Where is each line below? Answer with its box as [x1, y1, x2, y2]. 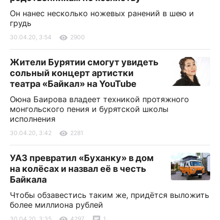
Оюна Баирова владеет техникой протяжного [10, 94, 189, 105]
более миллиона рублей [10, 200, 103, 210]
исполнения [10, 114, 55, 124]
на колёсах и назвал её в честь [10, 164, 146, 174]
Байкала [10, 174, 47, 185]
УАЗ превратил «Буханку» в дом [10, 153, 154, 164]
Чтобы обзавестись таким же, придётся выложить [10, 190, 209, 200]
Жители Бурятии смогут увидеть [10, 57, 159, 68]
